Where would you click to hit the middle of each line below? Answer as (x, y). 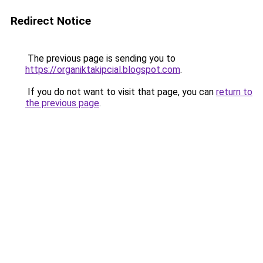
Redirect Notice (51, 21)
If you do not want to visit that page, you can (121, 92)
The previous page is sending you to (100, 58)
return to (234, 92)
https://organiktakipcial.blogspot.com (103, 70)
